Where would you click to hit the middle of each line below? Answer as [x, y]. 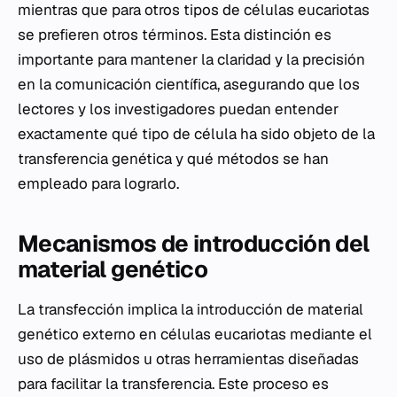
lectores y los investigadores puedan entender [178, 109]
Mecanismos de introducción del [194, 244]
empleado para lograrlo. [98, 184]
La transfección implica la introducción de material [191, 310]
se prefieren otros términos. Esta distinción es [175, 35]
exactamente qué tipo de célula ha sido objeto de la [196, 134]
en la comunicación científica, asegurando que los [189, 85]
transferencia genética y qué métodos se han [173, 159]
